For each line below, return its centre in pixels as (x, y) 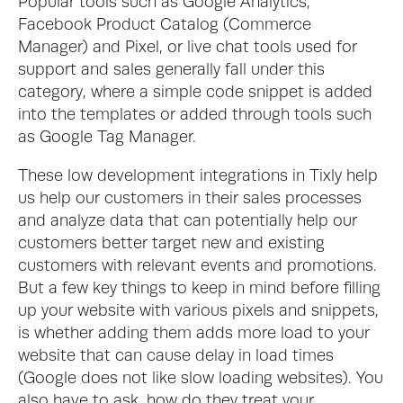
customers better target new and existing (171, 244)
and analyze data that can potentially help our (188, 221)
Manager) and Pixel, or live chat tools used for (188, 48)
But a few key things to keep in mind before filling (199, 289)
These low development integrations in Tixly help (198, 176)
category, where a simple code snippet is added (195, 93)
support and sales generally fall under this (171, 70)
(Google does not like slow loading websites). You (201, 379)
